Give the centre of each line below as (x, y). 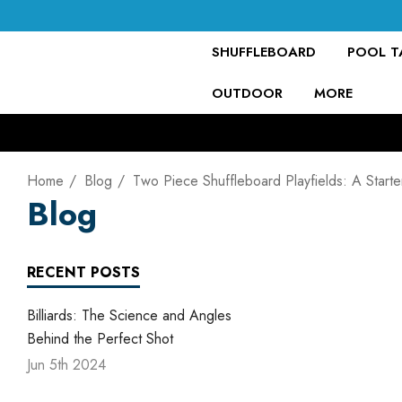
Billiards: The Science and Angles (129, 315)
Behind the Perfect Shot (100, 339)
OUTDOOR (247, 93)
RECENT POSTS (83, 272)
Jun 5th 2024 (66, 365)
